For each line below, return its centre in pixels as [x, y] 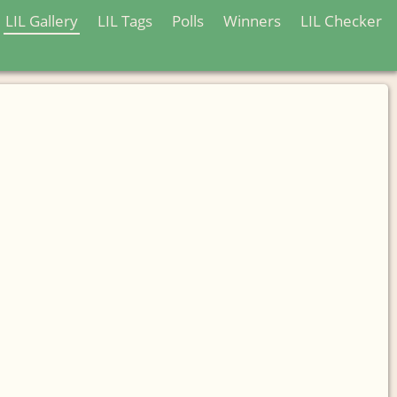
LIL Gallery [42, 21]
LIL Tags [125, 21]
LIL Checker [341, 21]
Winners [252, 21]
